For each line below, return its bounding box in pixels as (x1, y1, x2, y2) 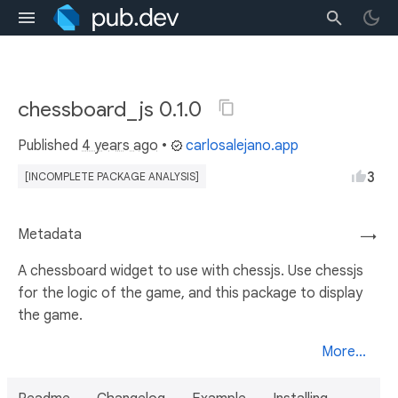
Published (18, 137, 82, 155)
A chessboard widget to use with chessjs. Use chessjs (18, 262, 363, 280)
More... (322, 343, 366, 361)
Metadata (18, 226, 82, 243)
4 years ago (82, 137, 158, 155)
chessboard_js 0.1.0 (18, 96, 207, 123)
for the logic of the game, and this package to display (18, 284, 362, 302)
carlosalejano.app (186, 137, 298, 155)
